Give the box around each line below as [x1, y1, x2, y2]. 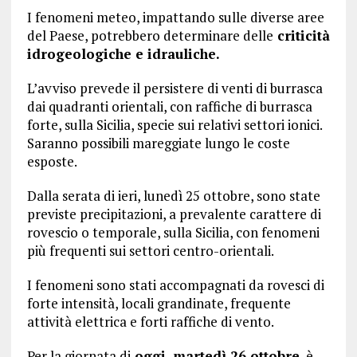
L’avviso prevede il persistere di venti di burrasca [26, 79, 323, 97]
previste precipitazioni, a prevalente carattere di [26, 205, 321, 223]
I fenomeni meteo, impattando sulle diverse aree [26, 8, 324, 26]
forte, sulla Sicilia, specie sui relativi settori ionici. [26, 116, 322, 134]
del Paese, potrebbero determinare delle [26, 26, 273, 45]
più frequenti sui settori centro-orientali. [26, 241, 274, 260]
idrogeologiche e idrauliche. [26, 45, 220, 63]
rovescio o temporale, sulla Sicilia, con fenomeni [26, 223, 320, 241]
